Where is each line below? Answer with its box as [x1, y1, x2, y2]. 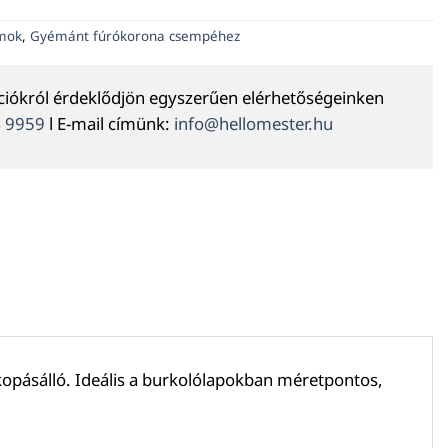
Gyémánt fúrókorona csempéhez [30, 26, 240, 45]
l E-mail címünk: [45, 112, 174, 136]
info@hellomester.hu [174, 112, 333, 136]
